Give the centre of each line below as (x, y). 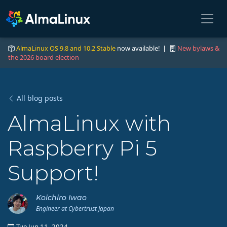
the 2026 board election (44, 57)
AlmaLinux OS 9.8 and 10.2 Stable (66, 48)
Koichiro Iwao (61, 198)
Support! (53, 173)
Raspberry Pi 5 (82, 148)
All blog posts (40, 98)
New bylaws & (198, 48)
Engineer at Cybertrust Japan (75, 209)
